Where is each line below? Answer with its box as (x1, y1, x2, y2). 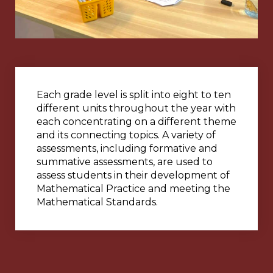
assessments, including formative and (37, 142, 218, 154)
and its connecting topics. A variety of (37, 129, 216, 141)
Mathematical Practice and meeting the (37, 182, 230, 194)
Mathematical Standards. (37, 196, 158, 208)
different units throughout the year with (37, 102, 236, 114)
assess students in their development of (37, 169, 230, 181)
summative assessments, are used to (37, 155, 213, 168)
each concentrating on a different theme (37, 115, 236, 127)
